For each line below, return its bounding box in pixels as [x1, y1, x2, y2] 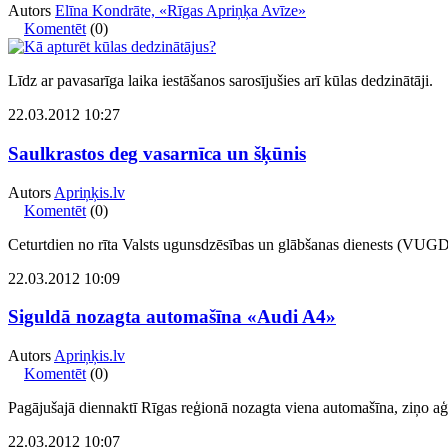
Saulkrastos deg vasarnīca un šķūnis [8, 143, 306, 164]
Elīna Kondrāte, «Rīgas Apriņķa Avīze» [55, 2, 306, 20]
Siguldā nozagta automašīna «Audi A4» [8, 306, 336, 328]
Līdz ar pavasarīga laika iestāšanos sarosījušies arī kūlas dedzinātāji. [8, 72, 433, 90]
